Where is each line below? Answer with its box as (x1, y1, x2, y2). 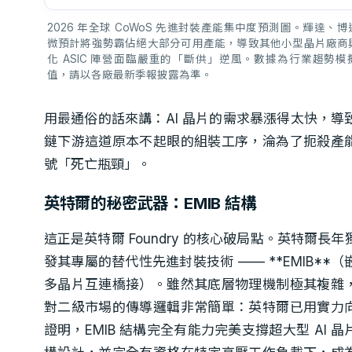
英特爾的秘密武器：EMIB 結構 (43, 192, 256, 213)
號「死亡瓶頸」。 (43, 156, 151, 172)
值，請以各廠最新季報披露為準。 (46, 68, 212, 81)
